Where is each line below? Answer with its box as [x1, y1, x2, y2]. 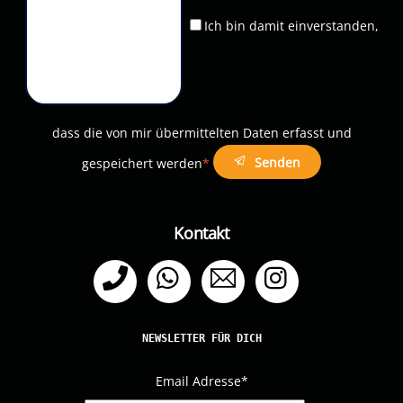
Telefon [142, 255, 187, 273]
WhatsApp [196, 255, 258, 273]
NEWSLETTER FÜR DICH [141, 332, 262, 345]
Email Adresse [155, 372, 241, 390]
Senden [255, 153, 301, 171]
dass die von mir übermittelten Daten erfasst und [51, 124, 352, 142]
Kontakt [174, 221, 229, 244]
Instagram [304, 255, 365, 273]
